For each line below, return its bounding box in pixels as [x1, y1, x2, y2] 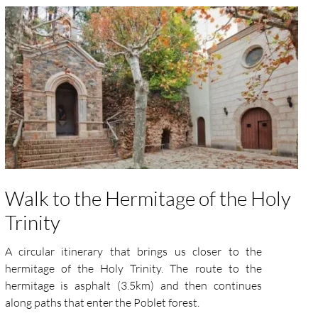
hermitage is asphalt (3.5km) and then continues [4, 278, 263, 293]
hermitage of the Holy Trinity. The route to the [4, 261, 263, 276]
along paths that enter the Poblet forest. [4, 295, 199, 310]
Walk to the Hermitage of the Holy [4, 186, 291, 211]
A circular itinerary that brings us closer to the [4, 244, 263, 259]
